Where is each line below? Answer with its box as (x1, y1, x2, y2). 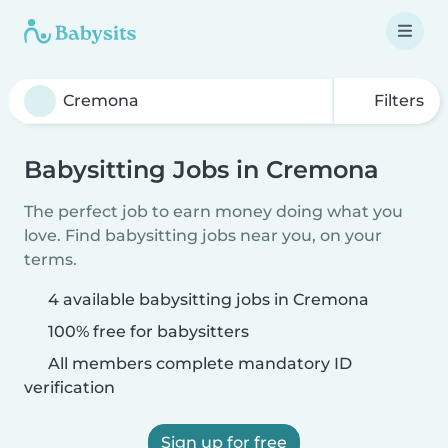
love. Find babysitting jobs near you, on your (24, 226, 382, 245)
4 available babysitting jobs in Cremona (48, 290, 369, 309)
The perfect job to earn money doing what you (24, 202, 403, 221)
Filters (370, 91, 424, 110)
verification (24, 378, 115, 397)
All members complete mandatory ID (44, 354, 352, 373)
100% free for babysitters (44, 322, 249, 341)
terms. (24, 250, 77, 269)
